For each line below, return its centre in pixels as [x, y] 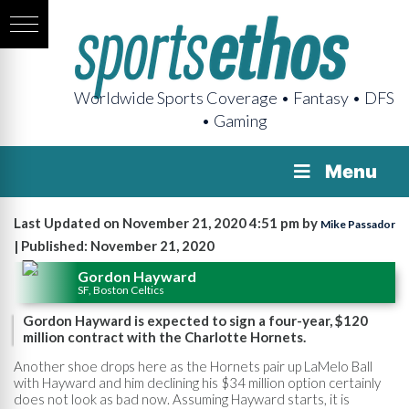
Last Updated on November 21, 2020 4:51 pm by [167, 223]
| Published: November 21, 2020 [114, 246]
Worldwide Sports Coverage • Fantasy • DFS [234, 98]
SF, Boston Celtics [121, 289]
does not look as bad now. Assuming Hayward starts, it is [182, 399]
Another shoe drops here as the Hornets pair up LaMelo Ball [193, 366]
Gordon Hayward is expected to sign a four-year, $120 [195, 320]
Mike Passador [358, 224]
